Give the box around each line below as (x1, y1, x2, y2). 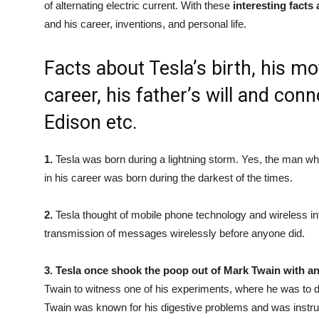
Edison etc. (44, 111, 137, 134)
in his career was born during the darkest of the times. (44, 172, 293, 184)
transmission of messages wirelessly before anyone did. (44, 227, 305, 239)
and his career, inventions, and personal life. (44, 18, 246, 30)
